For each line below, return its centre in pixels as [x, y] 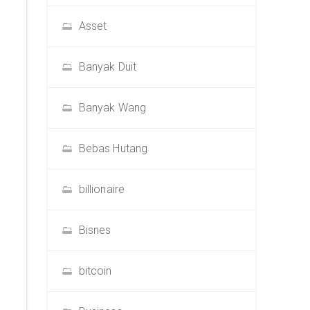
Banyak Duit [108, 67]
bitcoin [95, 271]
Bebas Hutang [113, 148]
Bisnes [95, 230]
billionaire [102, 189]
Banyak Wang [112, 108]
